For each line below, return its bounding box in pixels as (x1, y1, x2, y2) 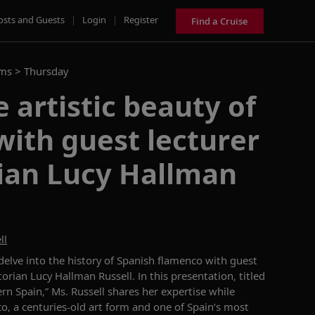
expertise (161, 284, 206, 298)
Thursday (24, 64, 68, 78)
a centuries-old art (13, 300, 105, 314)
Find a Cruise (191, 14, 248, 27)
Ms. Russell (51, 284, 105, 298)
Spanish (117, 253, 157, 267)
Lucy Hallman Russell (30, 269, 132, 283)
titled (236, 269, 265, 283)
